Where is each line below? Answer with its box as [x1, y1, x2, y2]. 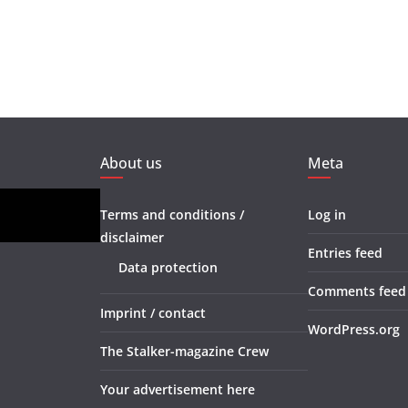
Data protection [118, 259, 218, 277]
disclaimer [100, 229, 164, 247]
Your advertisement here [100, 381, 255, 399]
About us [100, 153, 162, 174]
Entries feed [308, 244, 382, 262]
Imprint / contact [100, 304, 206, 322]
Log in [308, 206, 346, 224]
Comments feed [308, 282, 406, 301]
